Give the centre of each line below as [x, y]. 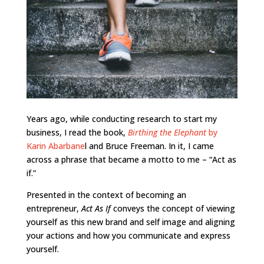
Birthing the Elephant [167, 132]
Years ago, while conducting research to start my [121, 118]
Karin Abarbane [55, 146]
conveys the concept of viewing [173, 208]
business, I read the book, [77, 132]
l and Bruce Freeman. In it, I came [149, 146]
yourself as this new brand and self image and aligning [131, 222]
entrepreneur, [54, 208]
